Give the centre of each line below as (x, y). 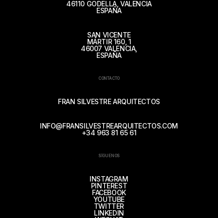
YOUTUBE (109, 199)
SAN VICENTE (109, 35)
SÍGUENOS (109, 156)
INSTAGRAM (109, 179)
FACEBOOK (109, 192)
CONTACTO (109, 78)
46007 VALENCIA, (109, 48)
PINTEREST (109, 186)
